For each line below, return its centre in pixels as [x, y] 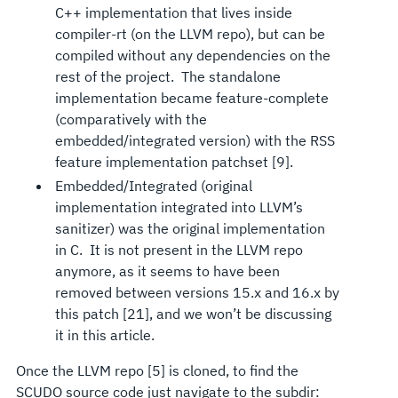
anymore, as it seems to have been [167, 271]
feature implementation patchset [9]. [174, 161]
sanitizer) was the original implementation [190, 228]
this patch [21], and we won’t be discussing [193, 313]
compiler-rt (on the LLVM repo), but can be [190, 33]
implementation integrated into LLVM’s [179, 207]
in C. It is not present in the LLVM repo [179, 249]
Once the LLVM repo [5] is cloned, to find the [157, 370]
